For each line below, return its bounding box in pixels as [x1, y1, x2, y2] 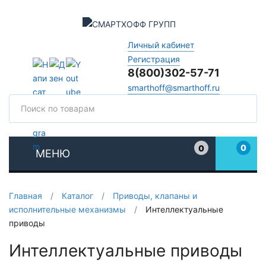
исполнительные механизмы [9, 204, 126, 214]
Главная [9, 191, 42, 201]
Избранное [194, 154, 239, 164]
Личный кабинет [127, 39, 194, 50]
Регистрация [127, 53, 180, 64]
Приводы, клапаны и [113, 191, 197, 201]
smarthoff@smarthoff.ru [127, 82, 220, 93]
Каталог [62, 191, 93, 201]
